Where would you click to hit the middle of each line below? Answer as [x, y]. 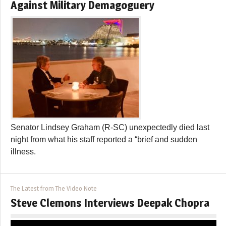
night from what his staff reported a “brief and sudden [104, 139]
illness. [23, 151]
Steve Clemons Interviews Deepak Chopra [110, 203]
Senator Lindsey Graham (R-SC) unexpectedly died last [110, 127]
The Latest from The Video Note [54, 188]
